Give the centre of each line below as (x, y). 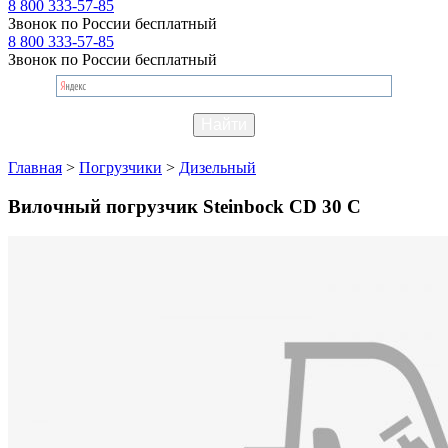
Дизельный (217, 167)
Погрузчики (120, 167)
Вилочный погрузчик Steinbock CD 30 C (184, 206)
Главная (35, 167)
